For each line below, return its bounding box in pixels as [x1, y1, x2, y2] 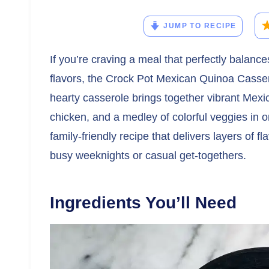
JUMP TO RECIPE [163, 21, 237, 30]
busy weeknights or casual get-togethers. [50, 150, 246, 162]
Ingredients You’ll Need [50, 193, 237, 212]
